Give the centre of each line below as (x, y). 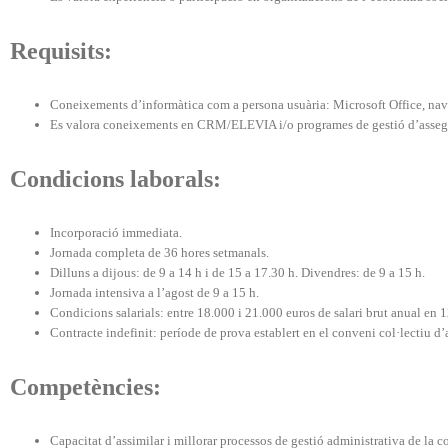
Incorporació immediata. (116, 233)
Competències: (85, 387)
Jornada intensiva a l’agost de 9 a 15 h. (154, 293)
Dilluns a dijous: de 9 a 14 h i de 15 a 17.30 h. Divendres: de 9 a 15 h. (237, 273)
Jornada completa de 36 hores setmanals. (159, 253)
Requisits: (61, 51)
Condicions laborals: (115, 179)
